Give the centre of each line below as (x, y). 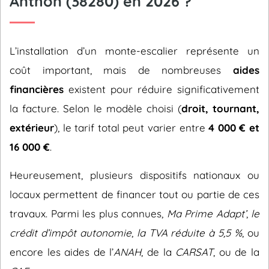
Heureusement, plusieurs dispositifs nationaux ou (134, 175)
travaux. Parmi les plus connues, (88, 213)
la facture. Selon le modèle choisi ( (95, 108)
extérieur (32, 128)
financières (37, 89)
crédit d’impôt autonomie (71, 233)
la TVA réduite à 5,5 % (189, 233)
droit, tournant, (220, 108)
